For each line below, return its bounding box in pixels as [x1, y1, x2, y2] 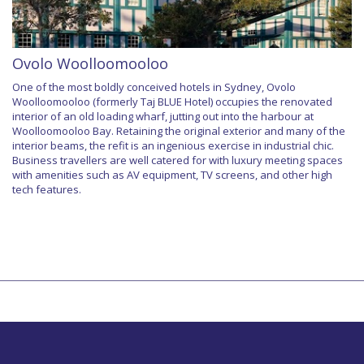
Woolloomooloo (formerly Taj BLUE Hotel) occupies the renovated [12, 93, 332, 109]
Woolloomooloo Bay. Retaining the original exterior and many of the [12, 123, 345, 138]
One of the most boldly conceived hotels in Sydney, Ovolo [12, 79, 296, 94]
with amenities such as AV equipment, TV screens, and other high [12, 167, 332, 182]
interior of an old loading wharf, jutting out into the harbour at [12, 108, 314, 123]
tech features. [12, 181, 81, 197]
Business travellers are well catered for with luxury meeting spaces [12, 152, 343, 167]
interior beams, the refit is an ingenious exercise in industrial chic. [12, 137, 334, 153]
